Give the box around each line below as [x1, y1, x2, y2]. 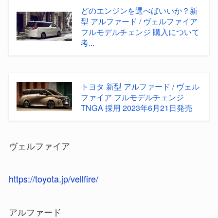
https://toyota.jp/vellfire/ [8, 172, 98, 185]
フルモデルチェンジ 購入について [80, 25, 200, 37]
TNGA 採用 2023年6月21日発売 [80, 101, 192, 113]
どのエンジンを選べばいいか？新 [80, 4, 198, 16]
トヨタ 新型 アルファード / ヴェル [80, 80, 200, 92]
